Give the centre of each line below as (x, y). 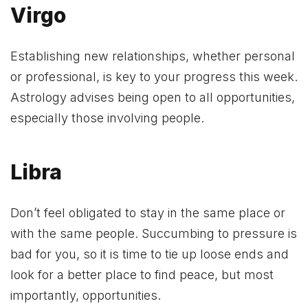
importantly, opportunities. (86, 296)
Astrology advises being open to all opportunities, (153, 98)
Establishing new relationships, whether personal (153, 56)
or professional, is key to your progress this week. (154, 77)
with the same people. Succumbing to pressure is (154, 234)
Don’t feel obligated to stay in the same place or (148, 213)
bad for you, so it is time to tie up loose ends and (150, 254)
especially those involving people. (107, 118)
